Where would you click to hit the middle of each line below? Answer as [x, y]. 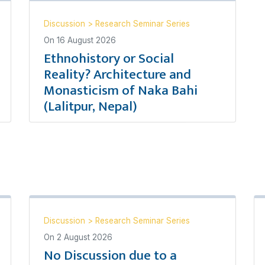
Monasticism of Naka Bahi [121, 91]
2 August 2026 [85, 237]
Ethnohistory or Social [109, 59]
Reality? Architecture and [117, 75]
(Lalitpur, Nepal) [91, 106]
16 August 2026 [86, 40]
